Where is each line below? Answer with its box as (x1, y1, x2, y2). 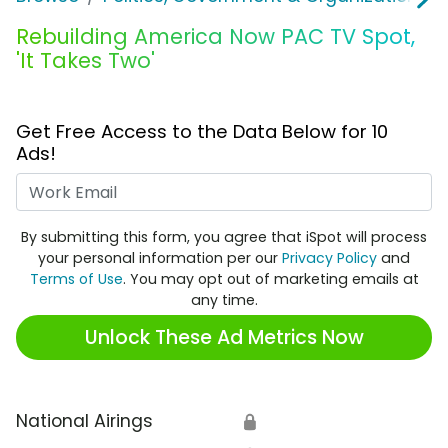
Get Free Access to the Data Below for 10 (16, 119, 388, 145)
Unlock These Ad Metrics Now (84, 323, 364, 351)
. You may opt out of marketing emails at (122, 269, 419, 290)
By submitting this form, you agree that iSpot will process (21, 227, 427, 248)
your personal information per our (38, 248, 282, 269)
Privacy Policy (282, 248, 377, 269)
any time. (190, 290, 258, 311)
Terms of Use (29, 269, 123, 290)
